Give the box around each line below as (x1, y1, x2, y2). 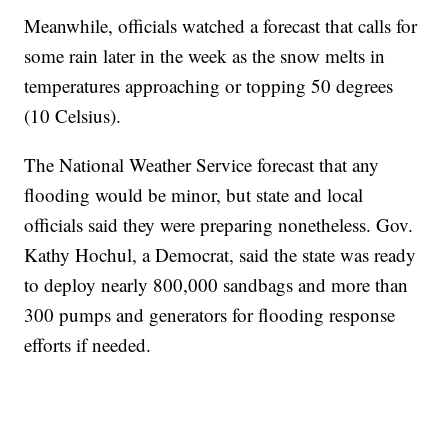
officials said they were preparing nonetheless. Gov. (24, 211, 414, 237)
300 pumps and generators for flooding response (24, 301, 396, 327)
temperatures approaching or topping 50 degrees (24, 72, 394, 98)
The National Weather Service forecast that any (24, 151, 380, 177)
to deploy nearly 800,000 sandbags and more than (24, 271, 409, 297)
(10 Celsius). (24, 102, 122, 128)
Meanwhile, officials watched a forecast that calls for (24, 12, 418, 38)
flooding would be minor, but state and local (24, 181, 364, 207)
